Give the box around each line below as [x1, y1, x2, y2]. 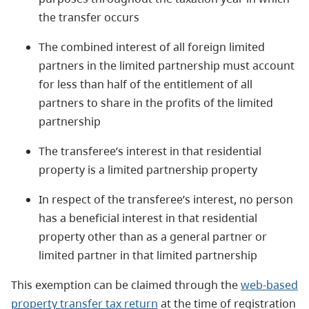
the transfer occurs [39, 9, 139, 25]
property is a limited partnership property [39, 161, 257, 177]
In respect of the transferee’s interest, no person [39, 191, 293, 207]
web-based [241, 277, 298, 292]
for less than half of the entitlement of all [39, 76, 252, 92]
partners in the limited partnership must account [39, 57, 295, 73]
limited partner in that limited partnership [39, 247, 257, 263]
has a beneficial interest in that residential [39, 210, 257, 226]
